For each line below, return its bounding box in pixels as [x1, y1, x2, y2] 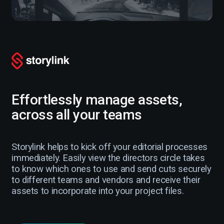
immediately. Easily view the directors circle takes [11, 152, 205, 163]
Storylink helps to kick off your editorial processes [11, 141, 207, 152]
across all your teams [11, 106, 142, 123]
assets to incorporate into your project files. [11, 185, 184, 196]
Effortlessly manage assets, [11, 91, 182, 108]
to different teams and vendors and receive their [11, 174, 200, 185]
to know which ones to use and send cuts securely [11, 163, 211, 174]
